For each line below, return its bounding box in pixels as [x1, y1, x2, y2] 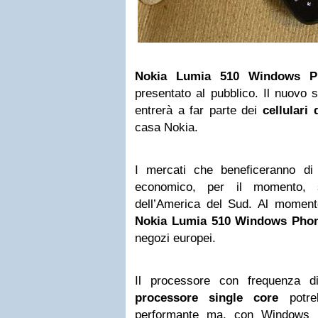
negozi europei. [135, 231, 216, 245]
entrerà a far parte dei [135, 104, 263, 117]
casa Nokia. [135, 121, 198, 134]
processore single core [135, 291, 279, 305]
